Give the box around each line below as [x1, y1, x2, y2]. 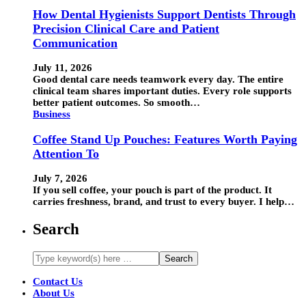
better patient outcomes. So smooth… [33, 97, 200, 109]
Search [33, 220, 79, 238]
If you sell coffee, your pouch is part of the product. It [33, 184, 272, 196]
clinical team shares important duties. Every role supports [33, 85, 292, 97]
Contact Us [33, 275, 83, 287]
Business [33, 109, 70, 120]
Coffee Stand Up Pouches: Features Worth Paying [33, 132, 297, 146]
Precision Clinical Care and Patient [33, 21, 219, 36]
